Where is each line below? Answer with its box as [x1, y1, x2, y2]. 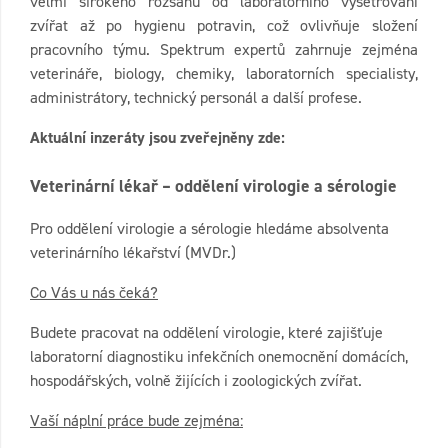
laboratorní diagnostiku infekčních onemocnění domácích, [30, 346, 408, 368]
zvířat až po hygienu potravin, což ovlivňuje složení [30, 15, 418, 36]
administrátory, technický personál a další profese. [30, 87, 362, 108]
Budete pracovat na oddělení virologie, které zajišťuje [30, 322, 383, 344]
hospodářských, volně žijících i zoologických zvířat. [30, 370, 362, 392]
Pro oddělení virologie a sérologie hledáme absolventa [30, 218, 389, 240]
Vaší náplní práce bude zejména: [30, 410, 243, 432]
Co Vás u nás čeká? [30, 282, 158, 304]
